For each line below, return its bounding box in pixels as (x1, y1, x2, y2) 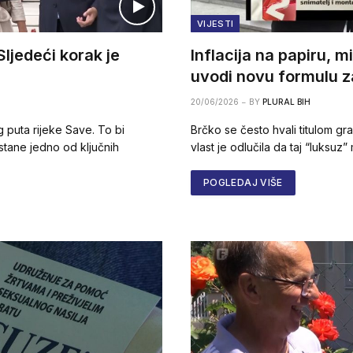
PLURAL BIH (262, 97, 310, 107)
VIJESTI (197, 18, 234, 30)
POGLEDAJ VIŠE (203, 176, 283, 189)
